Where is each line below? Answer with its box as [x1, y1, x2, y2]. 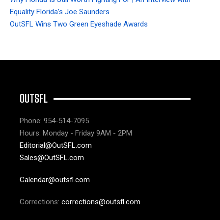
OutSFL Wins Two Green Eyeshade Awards [10, 19, 148, 28]
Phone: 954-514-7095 [20, 116, 89, 125]
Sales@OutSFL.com [20, 153, 84, 162]
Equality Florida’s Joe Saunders [10, 7, 110, 16]
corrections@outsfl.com [61, 197, 140, 206]
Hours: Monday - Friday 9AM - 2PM [20, 128, 132, 137]
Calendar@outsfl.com [20, 175, 90, 184]
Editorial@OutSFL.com [20, 140, 92, 150]
